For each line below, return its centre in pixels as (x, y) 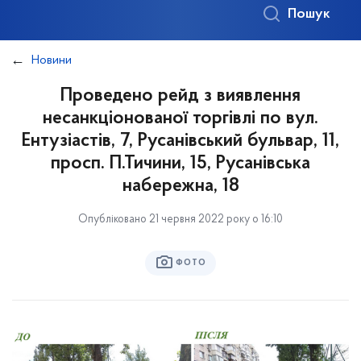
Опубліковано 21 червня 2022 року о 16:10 (180, 220)
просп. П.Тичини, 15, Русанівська (180, 164)
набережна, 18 (180, 186)
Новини (52, 60)
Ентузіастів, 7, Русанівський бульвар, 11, (180, 141)
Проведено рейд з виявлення (180, 96)
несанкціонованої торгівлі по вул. (180, 118)
